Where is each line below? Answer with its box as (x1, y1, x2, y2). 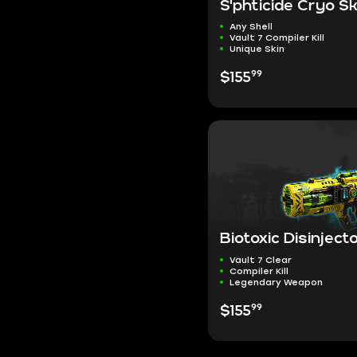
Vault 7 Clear (229, 253, 292, 265)
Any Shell (229, 21, 273, 33)
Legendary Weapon (229, 276, 323, 288)
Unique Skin (229, 43, 284, 55)
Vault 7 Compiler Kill (229, 32, 324, 44)
